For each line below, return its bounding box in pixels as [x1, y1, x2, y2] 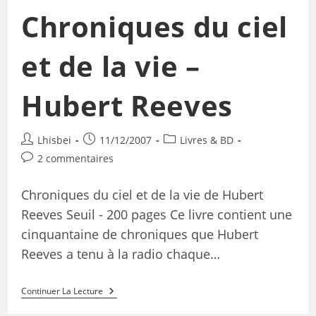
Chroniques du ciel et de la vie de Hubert [20, 186, 263, 204]
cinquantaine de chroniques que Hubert [20, 226, 258, 243]
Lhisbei [37, 133, 71, 147]
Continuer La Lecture [20, 285, 103, 298]
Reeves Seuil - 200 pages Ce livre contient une [20, 206, 292, 224]
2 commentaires [37, 152, 114, 166]
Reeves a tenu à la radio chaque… [20, 245, 220, 263]
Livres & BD [179, 133, 233, 147]
